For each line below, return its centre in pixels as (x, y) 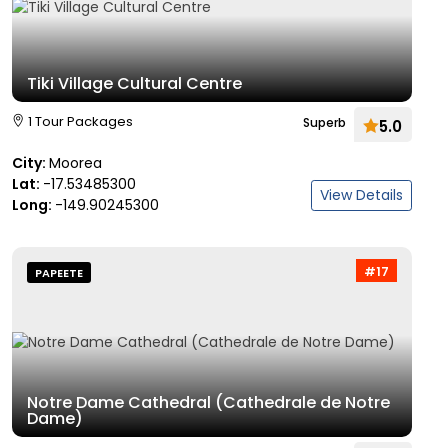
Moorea (75, 163)
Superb (324, 122)
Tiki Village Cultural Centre (134, 83)
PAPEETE (59, 273)
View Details (361, 195)
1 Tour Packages (80, 121)
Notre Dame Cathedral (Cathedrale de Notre (208, 402)
